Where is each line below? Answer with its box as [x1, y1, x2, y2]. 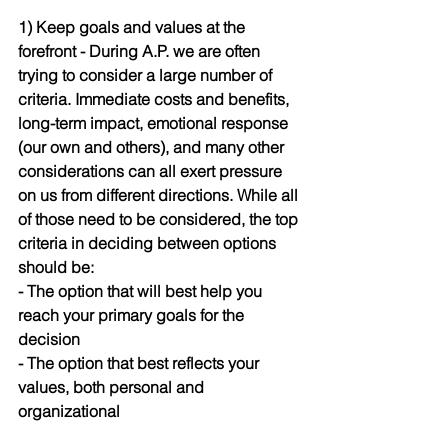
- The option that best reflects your [18, 352, 263, 373]
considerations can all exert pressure [18, 160, 286, 181]
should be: [18, 256, 98, 277]
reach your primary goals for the [18, 304, 248, 325]
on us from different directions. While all [18, 184, 302, 205]
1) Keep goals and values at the [18, 16, 249, 37]
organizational [18, 400, 120, 421]
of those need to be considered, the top [18, 208, 302, 229]
